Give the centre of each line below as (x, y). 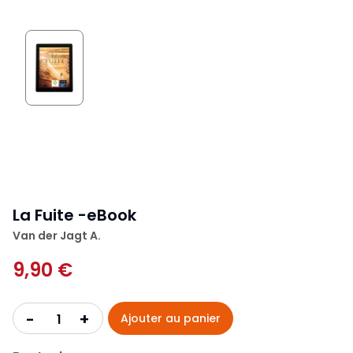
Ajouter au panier (171, 319)
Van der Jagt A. (57, 236)
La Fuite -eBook (74, 216)
